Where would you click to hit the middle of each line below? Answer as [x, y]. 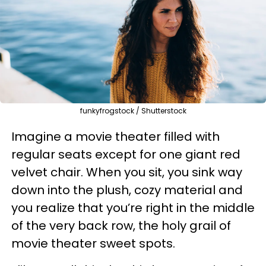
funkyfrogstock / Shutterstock [133, 110]
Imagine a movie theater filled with [115, 136]
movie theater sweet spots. [93, 243]
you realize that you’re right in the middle [133, 208]
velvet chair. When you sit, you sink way [127, 172]
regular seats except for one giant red [126, 154]
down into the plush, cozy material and [127, 190]
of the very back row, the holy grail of [121, 225]
